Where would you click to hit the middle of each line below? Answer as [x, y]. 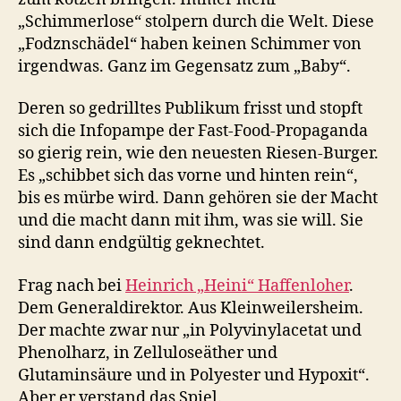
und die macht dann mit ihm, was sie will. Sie [191, 221]
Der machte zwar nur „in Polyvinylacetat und [190, 330]
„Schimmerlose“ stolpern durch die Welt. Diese [196, 21]
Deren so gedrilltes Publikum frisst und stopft [190, 109]
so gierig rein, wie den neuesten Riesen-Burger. [198, 154]
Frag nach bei [72, 286]
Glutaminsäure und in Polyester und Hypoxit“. [194, 375]
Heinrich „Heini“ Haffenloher [237, 286]
